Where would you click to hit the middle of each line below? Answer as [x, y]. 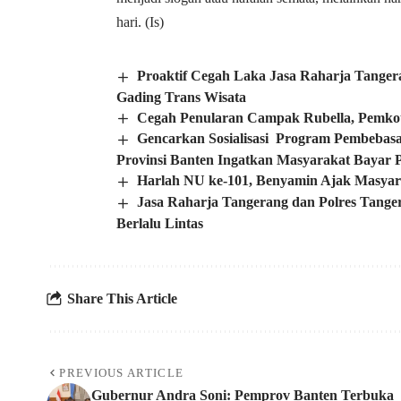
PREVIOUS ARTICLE [122, 372]
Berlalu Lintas [160, 223]
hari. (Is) [140, 21]
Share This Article [122, 299]
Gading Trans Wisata [181, 97]
